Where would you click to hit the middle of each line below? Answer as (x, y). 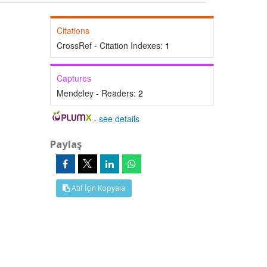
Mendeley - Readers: (97, 93)
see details (119, 119)
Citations (73, 30)
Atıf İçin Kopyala (97, 188)
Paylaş (66, 144)
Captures (74, 78)
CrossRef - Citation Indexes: (111, 45)
